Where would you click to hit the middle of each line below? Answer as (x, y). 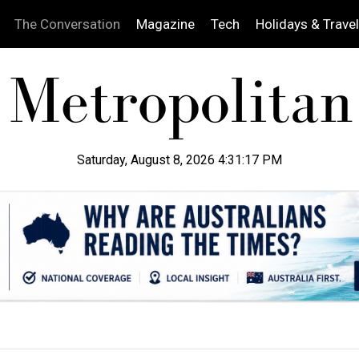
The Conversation (67, 24)
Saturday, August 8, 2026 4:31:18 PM (179, 160)
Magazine (165, 24)
